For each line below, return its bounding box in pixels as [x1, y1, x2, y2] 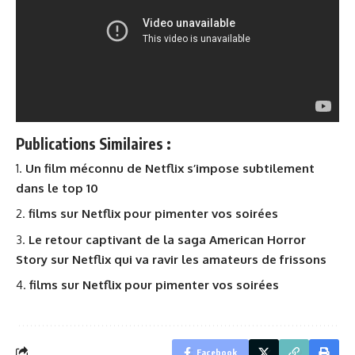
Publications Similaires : [16, 134, 171, 153]
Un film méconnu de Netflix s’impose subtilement [25, 160, 315, 176]
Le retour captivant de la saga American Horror [29, 231, 306, 247]
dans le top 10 [16, 180, 98, 196]
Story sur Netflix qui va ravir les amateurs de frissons [16, 251, 326, 267]
